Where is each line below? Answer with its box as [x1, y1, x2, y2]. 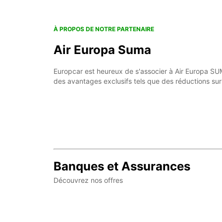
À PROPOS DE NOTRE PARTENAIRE [54, 25, 154, 33]
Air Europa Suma [54, 43, 151, 57]
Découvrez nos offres [54, 175, 123, 184]
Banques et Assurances [54, 159, 190, 173]
